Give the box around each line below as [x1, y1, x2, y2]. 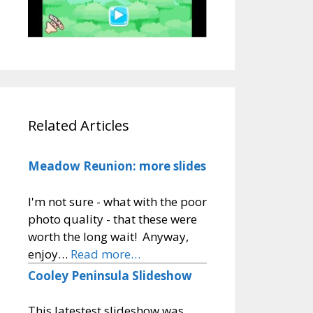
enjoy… [28, 245, 71, 262]
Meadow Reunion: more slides [28, 158, 206, 175]
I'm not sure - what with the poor [28, 193, 207, 210]
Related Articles [28, 116, 129, 136]
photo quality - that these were [28, 210, 197, 227]
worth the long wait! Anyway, [28, 228, 189, 245]
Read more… [71, 245, 140, 262]
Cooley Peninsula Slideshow [28, 267, 192, 284]
